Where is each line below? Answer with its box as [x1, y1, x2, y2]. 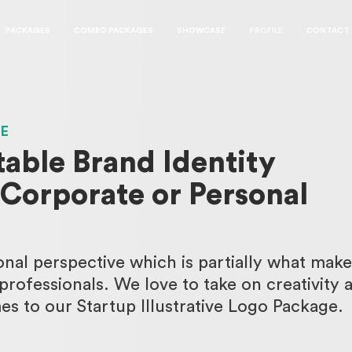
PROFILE [249, 27, 283, 35]
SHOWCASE [177, 27, 225, 35]
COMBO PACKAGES [74, 27, 153, 35]
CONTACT [306, 27, 350, 35]
